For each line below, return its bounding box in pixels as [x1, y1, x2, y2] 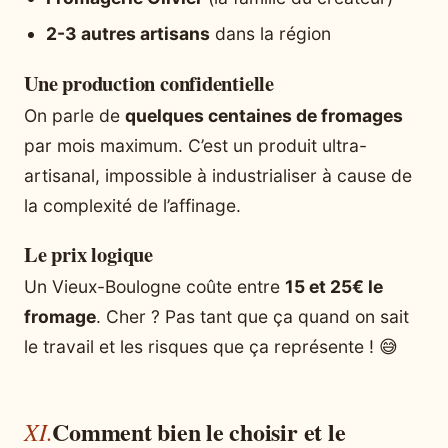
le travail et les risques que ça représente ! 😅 [24, 336, 398, 358]
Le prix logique [24, 239, 153, 270]
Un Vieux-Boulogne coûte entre [24, 276, 285, 298]
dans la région [210, 22, 331, 44]
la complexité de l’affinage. [24, 195, 241, 217]
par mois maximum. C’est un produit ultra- [24, 135, 367, 157]
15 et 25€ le [285, 276, 383, 298]
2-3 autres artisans [46, 22, 210, 44]
